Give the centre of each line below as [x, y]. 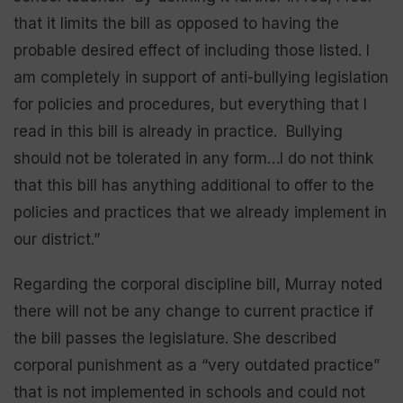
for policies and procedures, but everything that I [190, 104]
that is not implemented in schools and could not [189, 392]
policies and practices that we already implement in [200, 212]
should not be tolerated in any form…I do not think [193, 158]
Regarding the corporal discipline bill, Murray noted [198, 284]
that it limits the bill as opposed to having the [176, 23]
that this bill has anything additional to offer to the [194, 185]
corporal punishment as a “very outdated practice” [197, 365]
